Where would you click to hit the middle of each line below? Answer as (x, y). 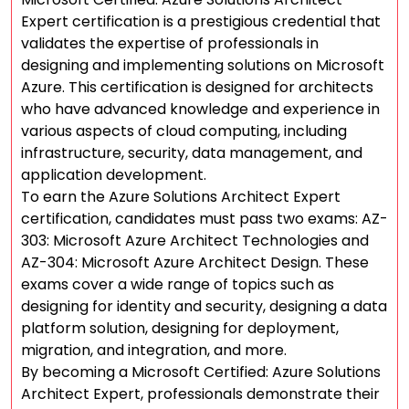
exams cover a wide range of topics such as (178, 284)
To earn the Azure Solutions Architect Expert (181, 197)
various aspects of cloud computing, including (184, 131)
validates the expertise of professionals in (170, 43)
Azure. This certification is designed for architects (197, 87)
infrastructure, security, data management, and (192, 153)
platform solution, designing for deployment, (180, 328)
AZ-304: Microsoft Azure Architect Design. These (195, 262)
